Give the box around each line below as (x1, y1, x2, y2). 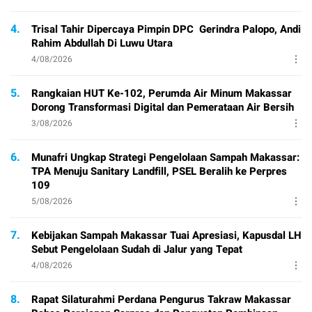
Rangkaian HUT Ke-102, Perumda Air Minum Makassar (31, 85, 292, 101)
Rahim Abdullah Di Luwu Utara (31, 35, 173, 51)
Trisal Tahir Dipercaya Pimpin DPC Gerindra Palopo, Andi (31, 21, 301, 37)
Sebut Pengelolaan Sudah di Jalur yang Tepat (31, 241, 242, 257)
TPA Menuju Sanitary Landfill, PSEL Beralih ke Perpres (31, 163, 287, 179)
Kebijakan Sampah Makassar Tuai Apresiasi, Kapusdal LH (31, 227, 302, 243)
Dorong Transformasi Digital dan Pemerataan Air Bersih (31, 99, 294, 115)
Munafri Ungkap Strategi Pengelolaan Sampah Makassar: (31, 149, 299, 165)
